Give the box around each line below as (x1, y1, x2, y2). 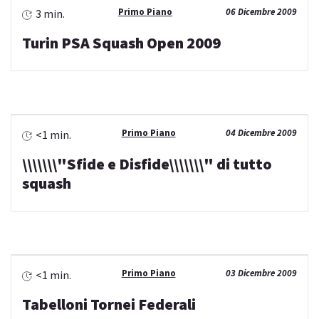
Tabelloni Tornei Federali (22, 294, 196, 315)
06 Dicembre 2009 (226, 6, 297, 19)
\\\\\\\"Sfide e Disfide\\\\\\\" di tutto (22, 154, 272, 174)
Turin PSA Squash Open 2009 (22, 33, 221, 53)
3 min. (36, 6, 65, 21)
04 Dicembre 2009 (226, 127, 297, 140)
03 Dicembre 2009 (226, 267, 297, 280)
